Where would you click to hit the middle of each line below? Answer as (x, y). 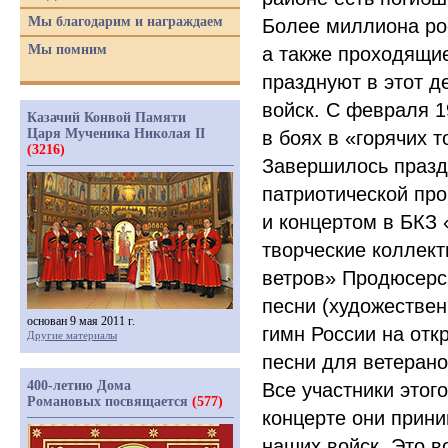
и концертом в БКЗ (349, 222)
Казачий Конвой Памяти (106, 117)
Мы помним (67, 49)
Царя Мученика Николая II (116, 133)
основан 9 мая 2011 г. (81, 321)
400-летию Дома (79, 385)
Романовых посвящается (109, 401)
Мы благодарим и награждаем (125, 21)
